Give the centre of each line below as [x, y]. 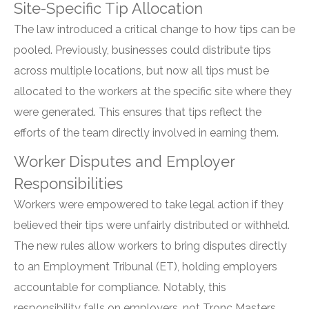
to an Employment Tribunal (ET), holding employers [146, 267]
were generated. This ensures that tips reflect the [138, 112]
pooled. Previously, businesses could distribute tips [142, 50]
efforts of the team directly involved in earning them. [146, 133]
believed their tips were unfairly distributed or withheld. [152, 225]
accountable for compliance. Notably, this [120, 287]
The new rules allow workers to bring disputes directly [150, 246]
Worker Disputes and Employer [124, 161]
